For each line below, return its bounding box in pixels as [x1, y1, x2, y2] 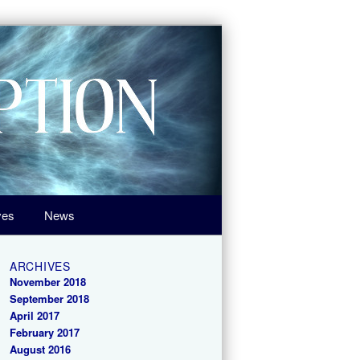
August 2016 [10, 342, 71, 358]
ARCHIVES [10, 258, 71, 275]
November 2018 [10, 274, 86, 290]
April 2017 [10, 308, 59, 324]
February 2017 [10, 325, 80, 341]
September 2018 [10, 291, 89, 307]
